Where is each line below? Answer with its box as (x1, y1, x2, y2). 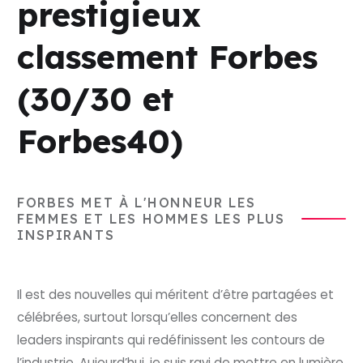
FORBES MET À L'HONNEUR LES (17, 194, 256, 211)
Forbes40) (17, 121, 184, 162)
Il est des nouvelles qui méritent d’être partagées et (17, 286, 335, 304)
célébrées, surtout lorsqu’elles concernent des (17, 309, 298, 327)
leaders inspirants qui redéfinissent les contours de (17, 331, 326, 349)
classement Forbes (17, 36, 318, 78)
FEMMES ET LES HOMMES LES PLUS (17, 211, 285, 228)
